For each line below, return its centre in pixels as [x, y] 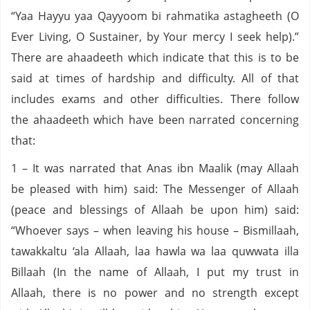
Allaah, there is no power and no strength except [155, 293]
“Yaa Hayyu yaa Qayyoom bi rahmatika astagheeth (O [155, 16]
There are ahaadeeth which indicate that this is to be [155, 57]
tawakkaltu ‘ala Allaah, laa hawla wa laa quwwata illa [155, 251]
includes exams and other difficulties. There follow [155, 99]
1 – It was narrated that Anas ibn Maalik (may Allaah [155, 168]
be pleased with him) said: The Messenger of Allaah [155, 189]
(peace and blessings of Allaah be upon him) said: [155, 210]
